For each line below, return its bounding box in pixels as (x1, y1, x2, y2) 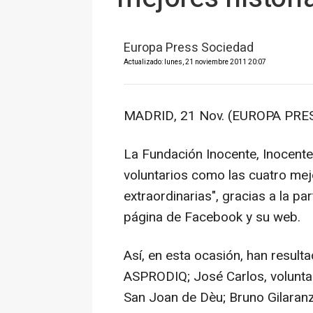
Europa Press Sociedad (124, 38, 254, 57)
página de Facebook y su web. (124, 208, 300, 227)
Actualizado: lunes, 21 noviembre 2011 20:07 (124, 57, 266, 67)
